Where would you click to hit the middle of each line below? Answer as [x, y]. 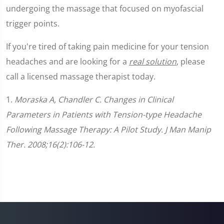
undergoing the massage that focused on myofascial [105, 8]
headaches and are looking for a [67, 61]
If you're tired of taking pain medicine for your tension [107, 46]
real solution [153, 61]
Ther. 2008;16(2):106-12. [50, 144]
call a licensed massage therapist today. [81, 76]
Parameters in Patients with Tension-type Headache [104, 114]
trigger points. [33, 23]
